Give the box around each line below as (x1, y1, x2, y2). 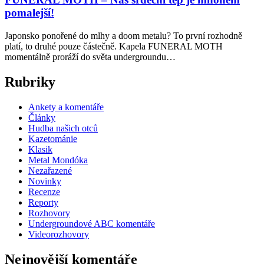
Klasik (28, 144, 52, 154)
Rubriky (5, 74, 55, 90)
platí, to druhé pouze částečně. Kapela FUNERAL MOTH (5, 41, 223, 52)
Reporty (28, 197, 58, 207)
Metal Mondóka (28, 154, 88, 165)
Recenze (28, 186, 60, 197)
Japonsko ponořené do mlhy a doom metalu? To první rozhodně (5, 31, 242, 41)
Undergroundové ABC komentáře (28, 218, 155, 229)
